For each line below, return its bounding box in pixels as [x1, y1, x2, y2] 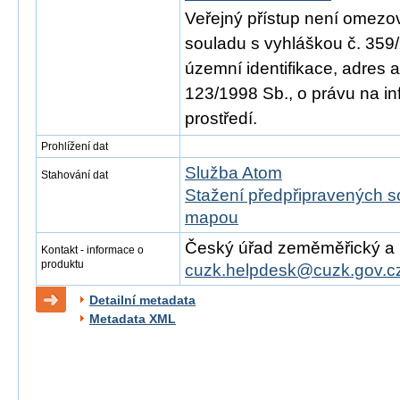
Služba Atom [185, 163, 282, 182]
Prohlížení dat [41, 140, 108, 153]
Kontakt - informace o [41, 244, 144, 256]
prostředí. [185, 109, 257, 128]
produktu [41, 258, 84, 271]
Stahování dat [41, 169, 108, 181]
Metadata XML [89, 312, 176, 326]
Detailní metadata [89, 293, 196, 307]
